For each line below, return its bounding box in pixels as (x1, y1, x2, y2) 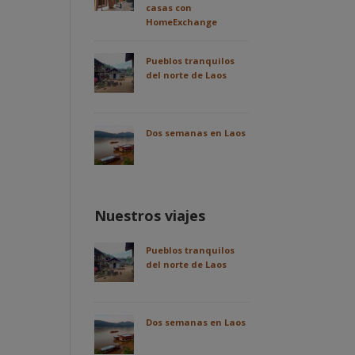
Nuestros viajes (94, 206, 206, 226)
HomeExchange (146, 16, 218, 29)
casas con (146, 2, 193, 14)
